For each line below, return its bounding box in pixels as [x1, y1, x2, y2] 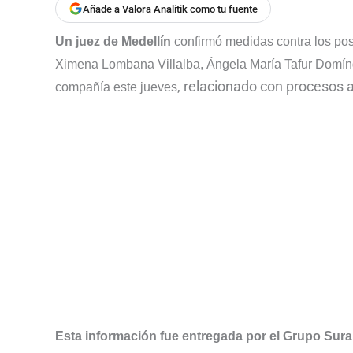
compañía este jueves [55, 80, 177, 95]
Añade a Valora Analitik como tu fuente [83, 2, 258, 15]
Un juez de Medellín [55, 35, 171, 49]
